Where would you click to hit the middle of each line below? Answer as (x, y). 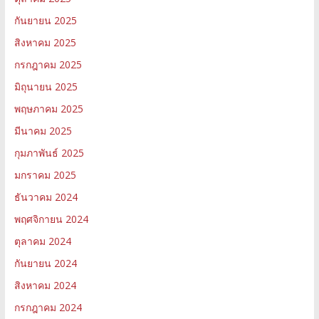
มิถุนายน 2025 (46, 86)
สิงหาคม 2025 (45, 42)
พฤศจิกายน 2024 (51, 219)
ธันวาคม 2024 (46, 197)
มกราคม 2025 (45, 174)
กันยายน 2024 (45, 263)
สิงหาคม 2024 (45, 285)
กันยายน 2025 (45, 20)
